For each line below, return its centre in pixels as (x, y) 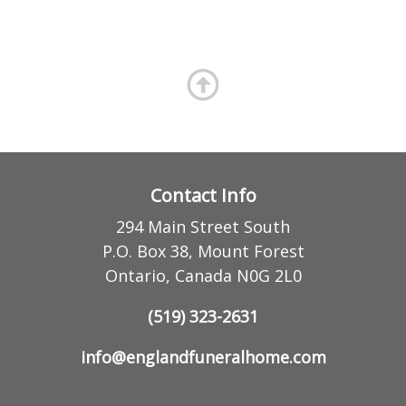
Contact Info (203, 195)
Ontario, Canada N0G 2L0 (203, 275)
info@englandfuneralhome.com (203, 357)
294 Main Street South (203, 226)
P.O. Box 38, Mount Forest (203, 251)
